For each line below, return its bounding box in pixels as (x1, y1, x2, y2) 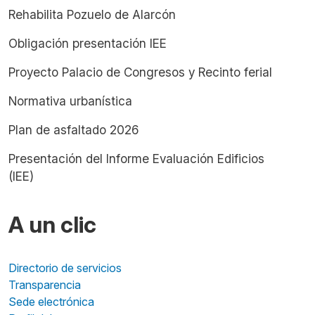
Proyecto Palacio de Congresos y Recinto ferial (8, 65, 272, 79)
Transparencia (8, 278, 81, 292)
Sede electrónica (8, 295, 94, 309)
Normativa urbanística (8, 94, 132, 108)
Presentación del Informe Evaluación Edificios (8, 151, 264, 166)
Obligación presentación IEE (8, 36, 167, 51)
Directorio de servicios (8, 261, 122, 275)
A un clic (8, 211, 96, 238)
